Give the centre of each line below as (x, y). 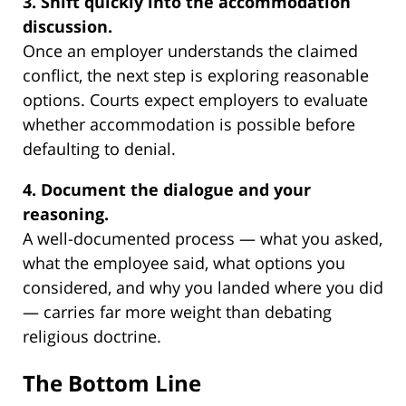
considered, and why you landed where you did (203, 287)
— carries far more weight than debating (177, 311)
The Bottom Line (112, 382)
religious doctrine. (92, 336)
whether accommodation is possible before (189, 124)
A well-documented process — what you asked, (203, 238)
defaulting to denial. (99, 148)
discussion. (68, 26)
